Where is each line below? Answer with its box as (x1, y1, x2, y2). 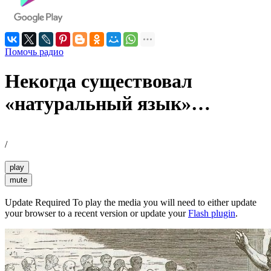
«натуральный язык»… (5, 93, 211, 115)
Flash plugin (188, 207, 235, 218)
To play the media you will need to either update (70, 197, 256, 207)
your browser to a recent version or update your (5, 207, 188, 218)
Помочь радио (5, 47, 64, 57)
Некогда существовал (5, 70, 192, 93)
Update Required (5, 197, 70, 207)
